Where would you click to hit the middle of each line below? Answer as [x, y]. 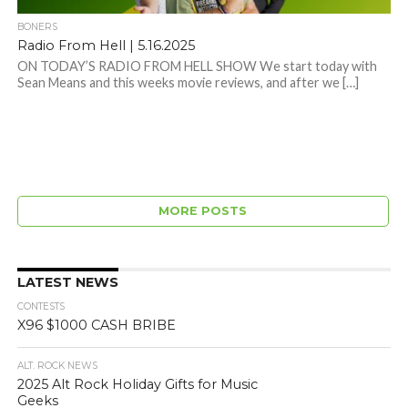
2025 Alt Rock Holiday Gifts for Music [137, 385]
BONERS [37, 27]
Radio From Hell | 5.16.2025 [106, 46]
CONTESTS [41, 307]
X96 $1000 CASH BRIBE [96, 326]
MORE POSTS [203, 211]
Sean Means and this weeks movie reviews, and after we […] [188, 83]
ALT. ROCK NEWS [57, 366]
